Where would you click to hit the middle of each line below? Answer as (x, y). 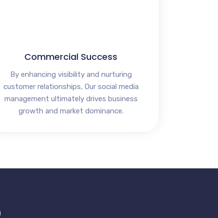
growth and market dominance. (71, 111)
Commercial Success (71, 57)
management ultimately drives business (71, 99)
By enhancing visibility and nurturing (71, 75)
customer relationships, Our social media (71, 87)
